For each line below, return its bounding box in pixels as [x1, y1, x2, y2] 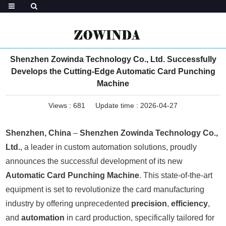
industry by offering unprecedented [6, 199, 132, 208]
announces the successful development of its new [6, 157, 183, 165]
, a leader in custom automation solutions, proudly [20, 143, 197, 151]
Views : [48, 101, 73, 109]
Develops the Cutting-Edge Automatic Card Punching [11, 67, 215, 76]
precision [131, 199, 167, 208]
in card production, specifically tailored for [65, 213, 215, 222]
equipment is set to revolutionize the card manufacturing [6, 185, 205, 194]
